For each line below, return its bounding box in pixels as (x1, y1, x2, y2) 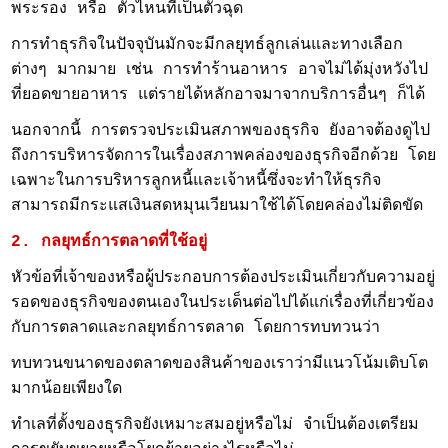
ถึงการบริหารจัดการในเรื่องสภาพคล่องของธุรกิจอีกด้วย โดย (11, 147, 437, 165)
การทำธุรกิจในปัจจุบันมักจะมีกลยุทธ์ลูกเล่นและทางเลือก (11, 36, 404, 54)
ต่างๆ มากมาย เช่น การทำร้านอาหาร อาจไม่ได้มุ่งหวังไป (11, 61, 429, 79)
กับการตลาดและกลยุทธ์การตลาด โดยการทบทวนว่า (11, 319, 381, 337)
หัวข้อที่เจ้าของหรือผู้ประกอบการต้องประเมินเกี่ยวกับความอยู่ (11, 269, 436, 287)
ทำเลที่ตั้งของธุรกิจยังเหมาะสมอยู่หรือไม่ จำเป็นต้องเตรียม (11, 416, 420, 434)
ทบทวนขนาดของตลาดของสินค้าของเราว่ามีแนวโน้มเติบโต (11, 355, 429, 373)
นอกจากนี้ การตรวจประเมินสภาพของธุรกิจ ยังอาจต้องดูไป (11, 122, 431, 140)
